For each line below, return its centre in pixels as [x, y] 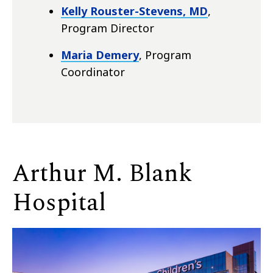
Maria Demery [100, 55]
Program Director [108, 28]
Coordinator [93, 72]
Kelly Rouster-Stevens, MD [134, 11]
